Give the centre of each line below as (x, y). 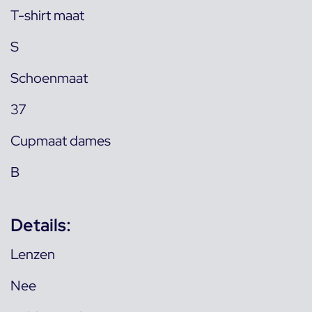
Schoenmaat (49, 78)
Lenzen (33, 254)
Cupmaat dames (61, 140)
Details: (41, 225)
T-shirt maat (47, 15)
